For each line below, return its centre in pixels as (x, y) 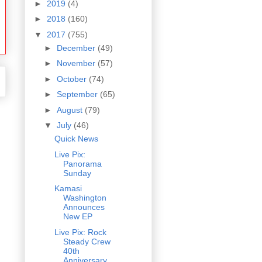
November (77, 63)
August (70, 110)
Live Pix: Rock (80, 232)
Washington (85, 198)
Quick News (76, 139)
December (77, 48)
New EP (77, 217)
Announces (84, 207)
